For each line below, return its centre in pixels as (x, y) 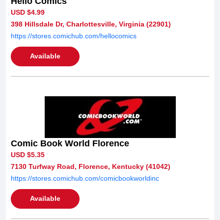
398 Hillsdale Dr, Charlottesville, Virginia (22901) (91, 24)
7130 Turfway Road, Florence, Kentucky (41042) (91, 166)
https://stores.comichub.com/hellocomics (74, 36)
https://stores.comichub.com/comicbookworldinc (85, 178)
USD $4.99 (28, 12)
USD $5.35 (28, 154)
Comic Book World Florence (70, 143)
